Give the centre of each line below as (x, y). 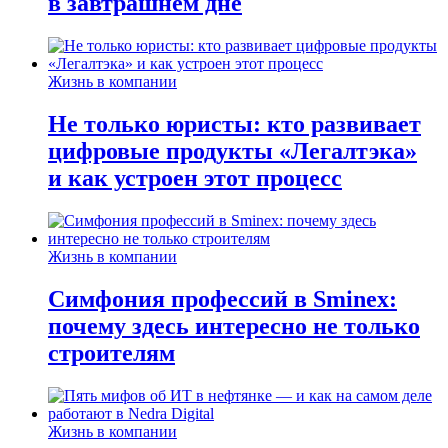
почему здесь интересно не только (234, 326)
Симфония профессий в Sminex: (222, 299)
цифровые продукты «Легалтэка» (232, 151)
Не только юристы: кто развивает (234, 124)
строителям (111, 353)
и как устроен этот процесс (195, 178)
